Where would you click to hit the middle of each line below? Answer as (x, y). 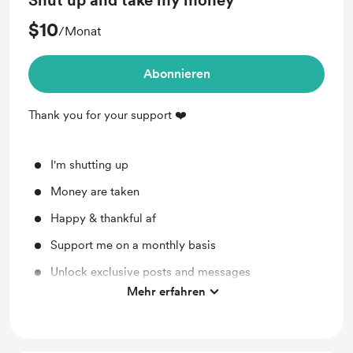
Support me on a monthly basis (133, 245)
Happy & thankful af (103, 218)
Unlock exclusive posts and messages (150, 272)
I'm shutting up (89, 165)
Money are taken (95, 191)
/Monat (80, 31)
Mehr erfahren (166, 292)
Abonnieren (176, 74)
